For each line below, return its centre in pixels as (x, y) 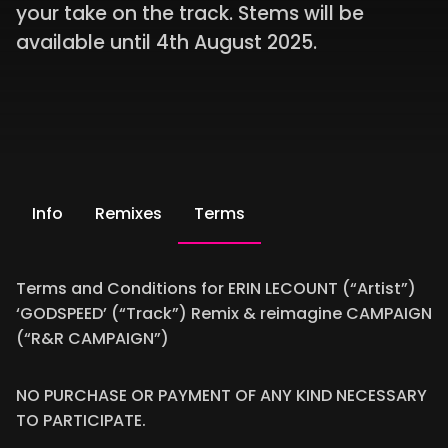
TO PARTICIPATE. (81, 420)
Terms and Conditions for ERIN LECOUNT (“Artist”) (216, 288)
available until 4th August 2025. (166, 42)
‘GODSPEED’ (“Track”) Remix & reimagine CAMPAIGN (224, 313)
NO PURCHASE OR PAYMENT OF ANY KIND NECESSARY (221, 395)
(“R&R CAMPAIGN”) (92, 338)
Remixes (128, 213)
